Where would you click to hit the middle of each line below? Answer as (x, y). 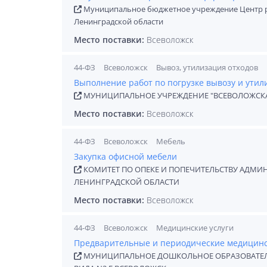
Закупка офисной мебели (125, 156)
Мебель (171, 141)
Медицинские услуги (195, 228)
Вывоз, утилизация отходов (207, 67)
